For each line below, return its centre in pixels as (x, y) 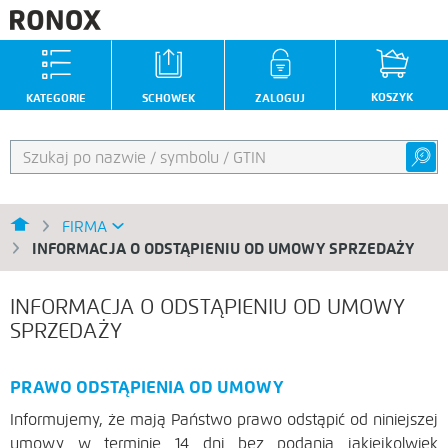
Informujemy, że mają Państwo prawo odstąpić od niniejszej (224, 419)
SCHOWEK (168, 98)
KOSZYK (392, 97)
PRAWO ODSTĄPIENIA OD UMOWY (147, 386)
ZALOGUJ (280, 98)
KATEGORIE (56, 98)
